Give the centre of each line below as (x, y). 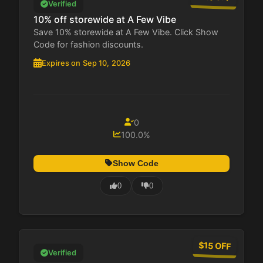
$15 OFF (215, 246)
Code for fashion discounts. (88, 44)
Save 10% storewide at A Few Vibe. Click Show (126, 32)
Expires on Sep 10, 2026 (86, 63)
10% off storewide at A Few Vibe (105, 19)
